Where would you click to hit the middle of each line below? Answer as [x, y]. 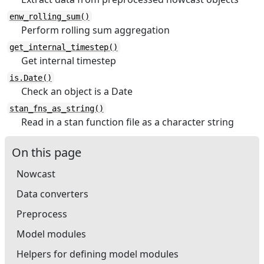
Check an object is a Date [77, 91]
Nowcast [36, 174]
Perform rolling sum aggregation [95, 30]
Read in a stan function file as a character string [128, 122]
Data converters [52, 194]
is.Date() [31, 78]
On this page [47, 152]
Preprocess [42, 214]
